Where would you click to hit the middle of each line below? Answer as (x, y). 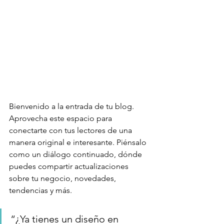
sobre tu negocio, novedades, (63, 178)
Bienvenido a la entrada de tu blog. (72, 106)
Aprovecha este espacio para (61, 118)
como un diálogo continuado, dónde (76, 154)
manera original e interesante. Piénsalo (79, 142)
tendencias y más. (41, 190)
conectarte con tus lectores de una (71, 130)
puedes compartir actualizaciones (70, 166)
